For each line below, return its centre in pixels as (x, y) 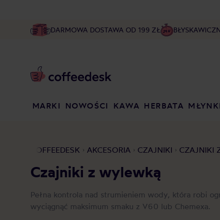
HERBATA (164, 106)
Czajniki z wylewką (96, 172)
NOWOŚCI (87, 106)
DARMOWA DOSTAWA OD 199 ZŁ (105, 30)
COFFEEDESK (55, 150)
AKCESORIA (109, 150)
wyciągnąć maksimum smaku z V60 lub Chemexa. (120, 206)
